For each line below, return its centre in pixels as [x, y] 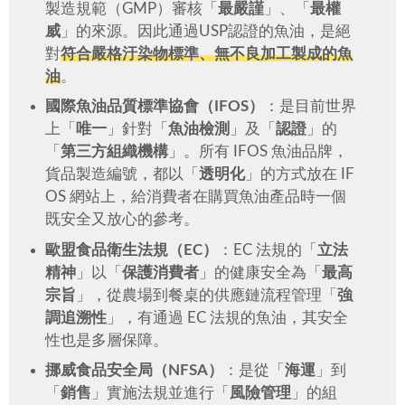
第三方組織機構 [114, 152]
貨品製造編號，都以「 [122, 174]
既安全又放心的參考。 [122, 220]
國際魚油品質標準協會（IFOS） [154, 107]
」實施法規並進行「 [160, 392]
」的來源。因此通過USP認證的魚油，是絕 [205, 31]
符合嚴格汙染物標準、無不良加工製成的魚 [206, 53]
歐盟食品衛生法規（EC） [131, 250]
